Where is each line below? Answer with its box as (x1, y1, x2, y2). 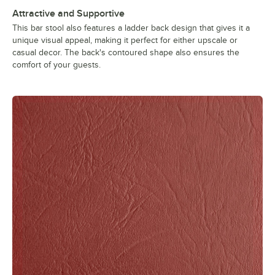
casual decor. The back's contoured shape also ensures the (12, 47, 239, 57)
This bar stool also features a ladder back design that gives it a (12, 23, 250, 33)
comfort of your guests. (12, 60, 101, 69)
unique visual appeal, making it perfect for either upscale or (12, 35, 238, 45)
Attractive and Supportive (12, 7, 125, 19)
